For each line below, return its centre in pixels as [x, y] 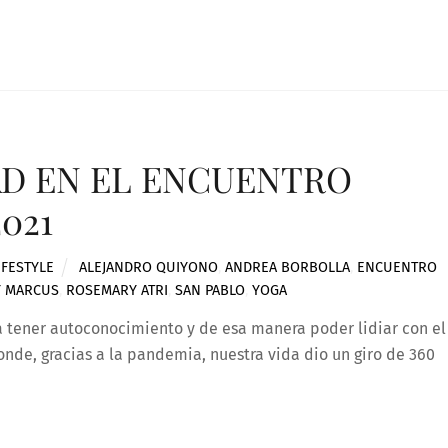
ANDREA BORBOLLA [287, 267]
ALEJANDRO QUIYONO [148, 267]
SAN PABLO [210, 290]
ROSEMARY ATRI [117, 290]
